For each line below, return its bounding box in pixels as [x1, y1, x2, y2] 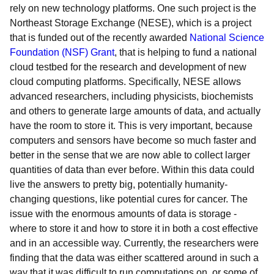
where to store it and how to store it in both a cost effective [10, 223, 258, 234]
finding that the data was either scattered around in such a [10, 253, 259, 263]
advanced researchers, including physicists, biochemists [10, 91, 253, 102]
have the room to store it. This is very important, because [10, 120, 253, 131]
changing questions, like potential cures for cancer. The [10, 194, 248, 204]
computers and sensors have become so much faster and [10, 135, 256, 146]
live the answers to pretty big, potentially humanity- [10, 179, 228, 190]
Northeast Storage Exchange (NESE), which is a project [10, 18, 251, 28]
